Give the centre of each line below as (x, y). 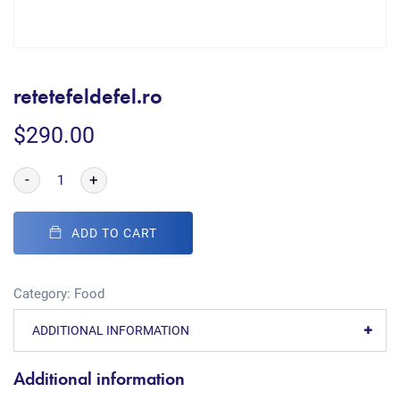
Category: (44, 294)
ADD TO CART (114, 233)
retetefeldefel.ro (88, 96)
